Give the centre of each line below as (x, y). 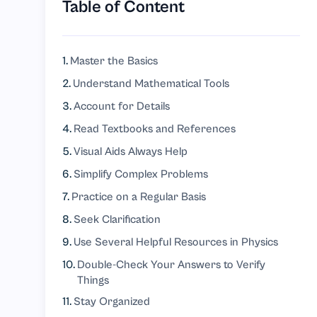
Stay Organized (112, 301)
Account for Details (122, 106)
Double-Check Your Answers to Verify (172, 265)
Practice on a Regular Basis (139, 197)
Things (93, 280)
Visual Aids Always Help (131, 151)
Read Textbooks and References (155, 129)
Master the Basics (114, 61)
